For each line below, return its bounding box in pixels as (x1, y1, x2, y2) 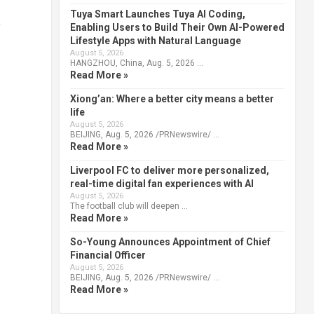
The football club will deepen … (69, 200, 188, 211)
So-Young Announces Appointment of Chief (69, 235, 271, 247)
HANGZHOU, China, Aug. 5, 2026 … (69, 57, 203, 68)
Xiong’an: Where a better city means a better (69, 93, 274, 104)
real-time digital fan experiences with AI (69, 177, 254, 189)
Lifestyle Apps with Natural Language (69, 34, 241, 46)
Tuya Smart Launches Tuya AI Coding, (69, 8, 245, 20)
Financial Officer (69, 249, 146, 261)
